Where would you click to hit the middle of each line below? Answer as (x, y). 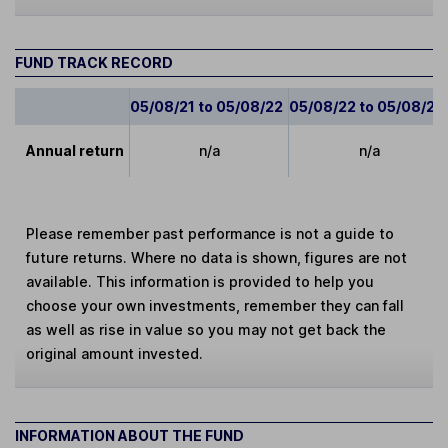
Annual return (75, 151)
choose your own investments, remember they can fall (215, 306)
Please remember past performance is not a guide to (210, 234)
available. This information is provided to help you (200, 282)
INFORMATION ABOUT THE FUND (129, 435)
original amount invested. (115, 354)
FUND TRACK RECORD (94, 63)
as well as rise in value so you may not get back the (206, 330)
